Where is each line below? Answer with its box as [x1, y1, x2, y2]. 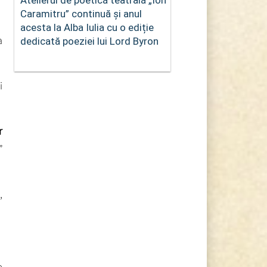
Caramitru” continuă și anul [20, 7, 142, 20]
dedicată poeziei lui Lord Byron [20, 35, 159, 47]
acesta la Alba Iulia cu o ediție [20, 21, 154, 33]
